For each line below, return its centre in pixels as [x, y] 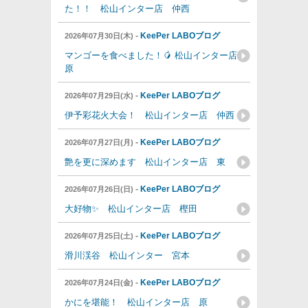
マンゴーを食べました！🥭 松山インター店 [151, 55]
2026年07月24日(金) [100, 283]
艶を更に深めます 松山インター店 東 [145, 162]
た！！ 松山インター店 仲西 [127, 9]
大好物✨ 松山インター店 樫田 [131, 209]
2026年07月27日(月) [100, 142]
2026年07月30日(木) [100, 36]
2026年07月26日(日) [100, 189]
